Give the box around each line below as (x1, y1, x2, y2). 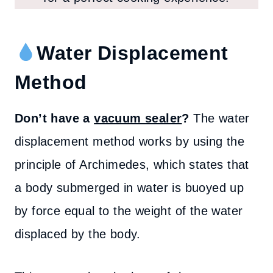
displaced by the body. (15, 227, 141, 241)
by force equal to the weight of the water (15, 204, 243, 218)
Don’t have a (15, 112, 94, 125)
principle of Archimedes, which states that (15, 158, 249, 171)
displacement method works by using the (15, 135, 245, 148)
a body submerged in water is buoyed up (15, 181, 244, 194)
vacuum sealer (94, 112, 182, 125)
